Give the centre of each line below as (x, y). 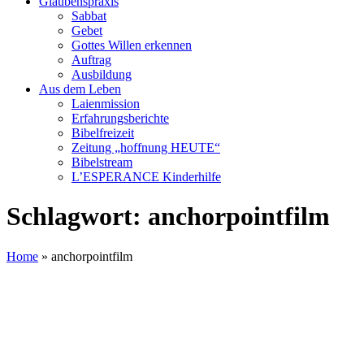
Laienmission (106, 104)
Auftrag (91, 60)
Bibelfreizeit (103, 133)
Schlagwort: (77, 217)
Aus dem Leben (80, 89)
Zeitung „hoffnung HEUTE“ (146, 147)
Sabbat (89, 16)
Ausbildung (102, 74)
